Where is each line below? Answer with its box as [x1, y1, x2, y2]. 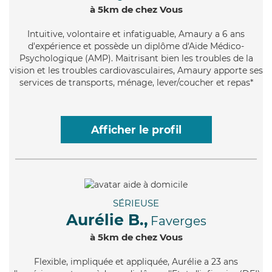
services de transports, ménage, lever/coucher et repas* [19, 76, 253, 88]
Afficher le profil [90, 123, 182, 136]
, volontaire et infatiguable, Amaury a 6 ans [63, 28, 245, 39]
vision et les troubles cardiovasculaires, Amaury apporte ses [9, 64, 263, 76]
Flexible [34, 256, 66, 267]
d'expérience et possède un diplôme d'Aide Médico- [28, 40, 244, 52]
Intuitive [27, 28, 63, 39]
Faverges [150, 213, 206, 228]
